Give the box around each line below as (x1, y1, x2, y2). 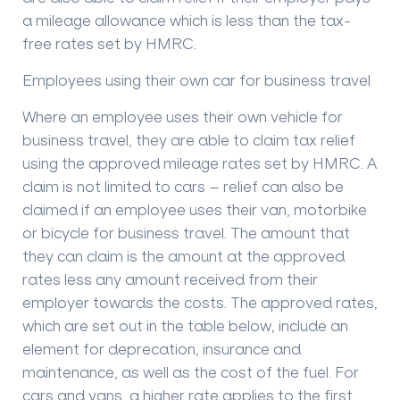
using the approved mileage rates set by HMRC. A (22, 153, 377, 172)
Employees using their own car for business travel (22, 70, 371, 89)
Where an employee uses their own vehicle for (22, 106, 343, 126)
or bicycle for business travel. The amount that (22, 222, 350, 242)
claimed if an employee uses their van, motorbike (22, 199, 367, 219)
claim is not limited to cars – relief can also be (22, 176, 344, 196)
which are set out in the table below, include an (22, 315, 348, 335)
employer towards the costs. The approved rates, (22, 292, 378, 312)
